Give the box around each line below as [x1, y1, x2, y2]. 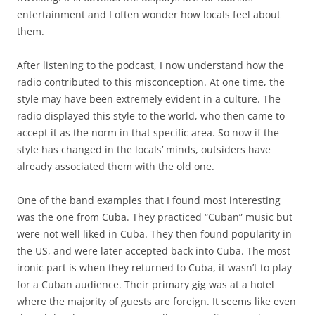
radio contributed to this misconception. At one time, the [17, 75, 285, 89]
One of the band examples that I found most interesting [17, 193, 281, 207]
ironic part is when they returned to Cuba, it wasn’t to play [17, 261, 292, 274]
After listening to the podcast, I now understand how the [17, 58, 284, 72]
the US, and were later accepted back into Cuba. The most [17, 244, 290, 257]
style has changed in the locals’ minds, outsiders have [17, 143, 271, 156]
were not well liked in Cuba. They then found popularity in [17, 227, 292, 240]
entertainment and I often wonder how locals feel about [17, 8, 281, 21]
